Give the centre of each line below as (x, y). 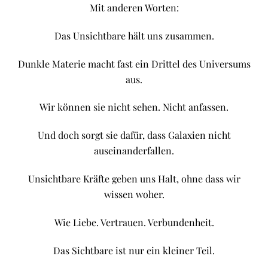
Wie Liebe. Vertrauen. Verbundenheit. (134, 222)
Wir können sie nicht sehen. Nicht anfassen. (134, 107)
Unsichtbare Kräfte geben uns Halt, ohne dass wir (134, 178)
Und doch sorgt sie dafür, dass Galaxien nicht (134, 135)
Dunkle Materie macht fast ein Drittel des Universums (134, 63)
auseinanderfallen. (134, 151)
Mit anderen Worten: (134, 7)
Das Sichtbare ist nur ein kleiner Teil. (134, 250)
